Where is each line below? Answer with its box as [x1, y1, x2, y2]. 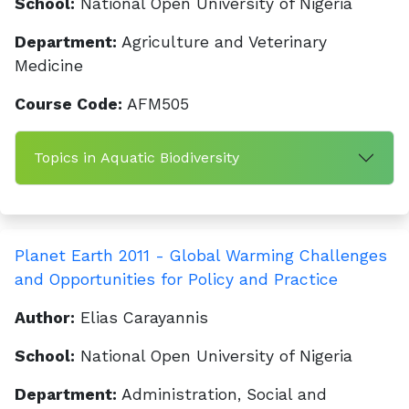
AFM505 [122, 95, 189, 113]
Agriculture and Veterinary [117, 33, 327, 51]
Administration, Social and [117, 385, 327, 404]
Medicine [15, 57, 83, 75]
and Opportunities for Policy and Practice [15, 270, 338, 288]
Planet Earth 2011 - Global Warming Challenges [15, 246, 387, 265]
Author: [15, 309, 75, 327]
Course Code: [15, 95, 122, 113]
